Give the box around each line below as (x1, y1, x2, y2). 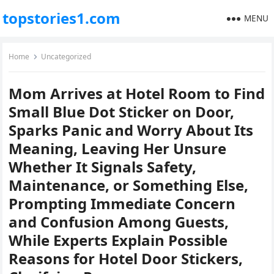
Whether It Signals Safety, (9, 157, 197, 177)
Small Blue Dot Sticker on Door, (9, 102, 235, 122)
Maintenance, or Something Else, (9, 175, 249, 195)
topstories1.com (2, 8, 121, 28)
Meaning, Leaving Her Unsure (9, 138, 227, 158)
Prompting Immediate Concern (9, 193, 236, 213)
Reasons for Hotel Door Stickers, (9, 248, 243, 268)
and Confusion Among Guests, (9, 212, 229, 232)
